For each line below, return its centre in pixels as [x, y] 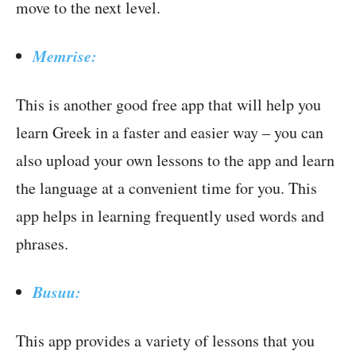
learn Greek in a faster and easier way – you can [170, 133]
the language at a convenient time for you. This [166, 188]
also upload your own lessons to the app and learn [175, 161]
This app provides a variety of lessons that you [165, 341]
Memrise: [65, 56]
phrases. [42, 244]
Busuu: [57, 292]
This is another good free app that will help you [168, 105]
